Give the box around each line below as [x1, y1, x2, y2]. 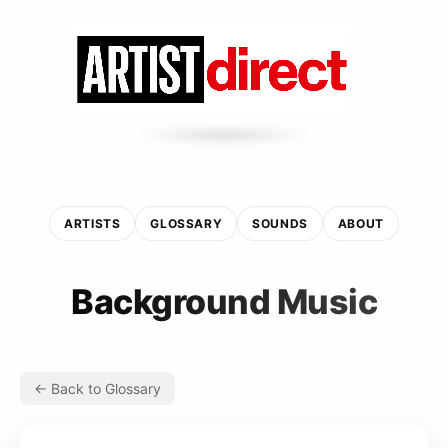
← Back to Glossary [34, 379, 161, 397]
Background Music [71, 280, 377, 322]
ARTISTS [64, 215, 121, 231]
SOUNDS [252, 215, 308, 231]
